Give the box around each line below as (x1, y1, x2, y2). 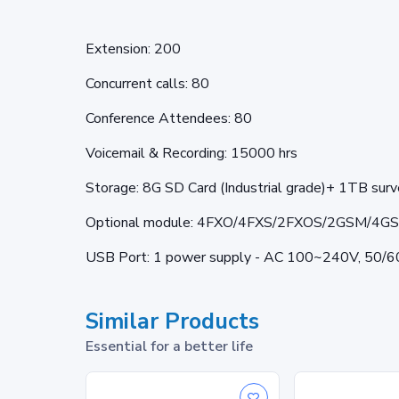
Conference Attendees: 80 (85, 108, 252, 128)
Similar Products (85, 305, 259, 337)
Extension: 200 (85, 38, 181, 59)
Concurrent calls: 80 (85, 73, 209, 94)
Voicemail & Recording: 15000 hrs (85, 142, 297, 163)
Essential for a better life (85, 336, 253, 356)
